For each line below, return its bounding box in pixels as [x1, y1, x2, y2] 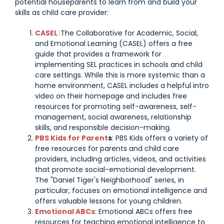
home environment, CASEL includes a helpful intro [35, 80, 209, 91]
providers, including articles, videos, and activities [35, 154, 206, 164]
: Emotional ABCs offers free [95, 206, 192, 217]
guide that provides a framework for [35, 49, 161, 59]
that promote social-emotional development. [35, 164, 196, 175]
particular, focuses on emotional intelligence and [35, 185, 207, 196]
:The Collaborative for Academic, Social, [59, 28, 198, 38]
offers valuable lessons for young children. [35, 196, 182, 206]
